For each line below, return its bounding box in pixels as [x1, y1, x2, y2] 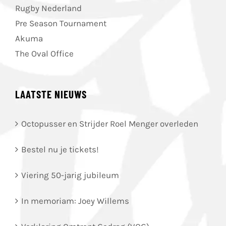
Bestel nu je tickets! [21, 144, 99, 154]
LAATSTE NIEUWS [15, 87, 87, 100]
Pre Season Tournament [15, 18, 106, 28]
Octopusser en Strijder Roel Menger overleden [21, 118, 198, 129]
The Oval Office [15, 48, 74, 59]
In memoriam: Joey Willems [21, 195, 129, 206]
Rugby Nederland [15, 3, 82, 13]
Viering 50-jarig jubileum [21, 169, 119, 180]
